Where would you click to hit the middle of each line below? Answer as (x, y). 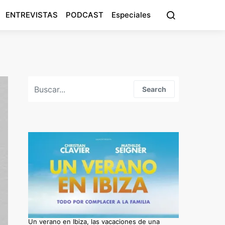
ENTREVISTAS (32, 15)
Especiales (131, 15)
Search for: (45, 81)
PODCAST (85, 15)
